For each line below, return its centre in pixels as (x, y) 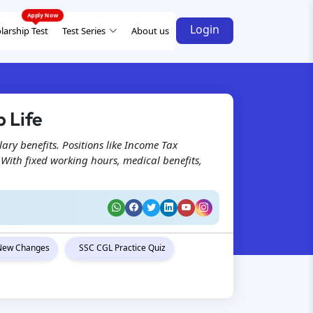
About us (150, 30)
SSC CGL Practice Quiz (122, 248)
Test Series (84, 30)
